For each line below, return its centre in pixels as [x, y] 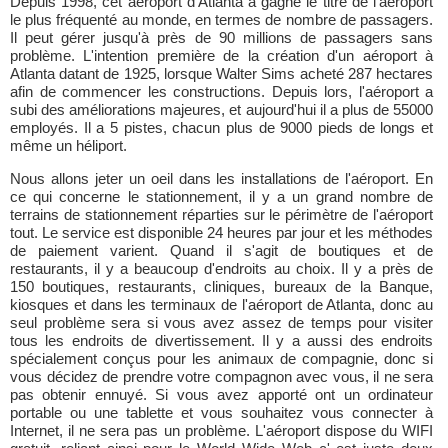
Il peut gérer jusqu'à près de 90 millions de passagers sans [221, 37]
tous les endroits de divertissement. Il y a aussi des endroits [221, 340]
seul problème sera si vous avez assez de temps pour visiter [221, 322]
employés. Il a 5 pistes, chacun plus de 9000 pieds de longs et [221, 127]
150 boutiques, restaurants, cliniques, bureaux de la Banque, [221, 286]
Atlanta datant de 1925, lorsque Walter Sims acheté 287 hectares [221, 73]
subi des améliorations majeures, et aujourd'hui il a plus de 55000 [221, 109]
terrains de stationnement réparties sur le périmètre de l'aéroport [221, 214]
